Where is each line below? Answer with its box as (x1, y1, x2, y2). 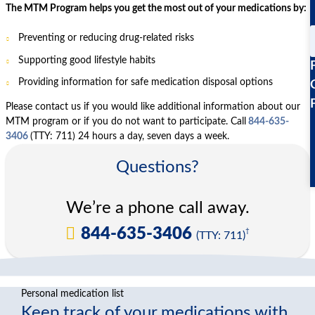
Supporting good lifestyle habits (18, 55, 155, 65)
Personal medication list (21, 289, 124, 300)
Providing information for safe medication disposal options (18, 77, 273, 88)
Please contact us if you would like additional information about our (6, 102, 300, 112)
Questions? (116, 159, 199, 176)
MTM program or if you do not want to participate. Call (6, 117, 246, 127)
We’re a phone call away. (65, 200, 250, 217)
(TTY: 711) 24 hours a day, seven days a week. (30, 131, 229, 142)
